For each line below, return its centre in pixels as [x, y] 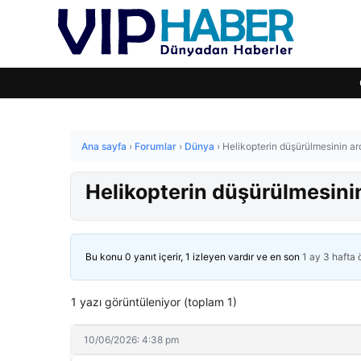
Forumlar [156, 146]
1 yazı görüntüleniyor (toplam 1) [154, 302]
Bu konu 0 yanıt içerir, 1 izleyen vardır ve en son [194, 257]
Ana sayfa [104, 146]
